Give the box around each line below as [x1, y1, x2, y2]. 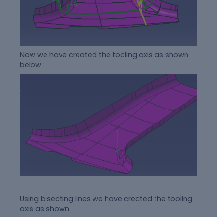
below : [20, 60, 45, 70]
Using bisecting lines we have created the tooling [20, 193, 192, 203]
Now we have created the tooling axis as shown [20, 50, 188, 60]
